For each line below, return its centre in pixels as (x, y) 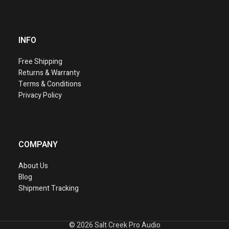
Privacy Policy (40, 96)
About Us (33, 166)
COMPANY (38, 145)
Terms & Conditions (50, 84)
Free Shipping (40, 62)
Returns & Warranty (50, 73)
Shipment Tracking (48, 189)
